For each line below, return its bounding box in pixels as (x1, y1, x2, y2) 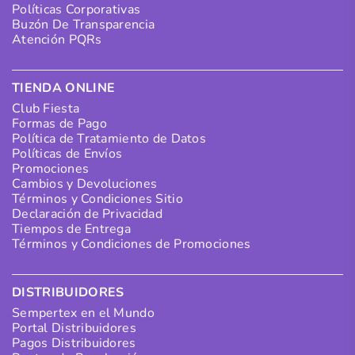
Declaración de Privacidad (12, 204, 162, 223)
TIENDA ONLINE (12, 78, 116, 97)
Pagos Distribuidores (12, 334, 136, 352)
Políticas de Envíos (12, 144, 123, 162)
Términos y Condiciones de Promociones (12, 235, 251, 253)
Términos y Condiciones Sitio (12, 189, 183, 208)
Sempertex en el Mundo (12, 303, 155, 322)
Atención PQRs (12, 30, 102, 48)
